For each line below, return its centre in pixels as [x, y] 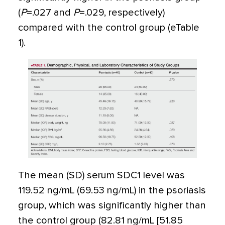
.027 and [53, 13]
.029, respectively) [125, 13]
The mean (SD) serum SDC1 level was [101, 175]
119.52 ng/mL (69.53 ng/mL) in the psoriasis [112, 190]
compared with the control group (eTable [109, 28]
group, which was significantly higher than [112, 205]
